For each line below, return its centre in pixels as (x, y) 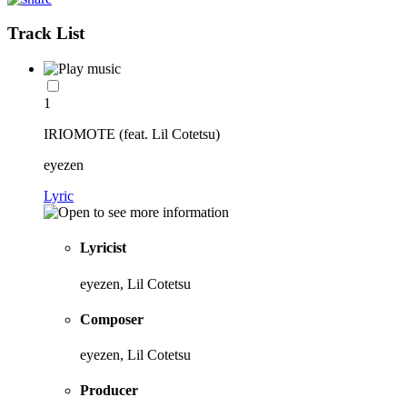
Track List (46, 34)
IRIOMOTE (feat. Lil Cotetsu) (132, 134)
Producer (109, 391)
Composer (112, 319)
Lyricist (103, 248)
